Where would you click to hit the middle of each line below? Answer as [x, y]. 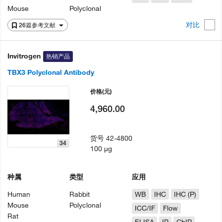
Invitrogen [24, 56]
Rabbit [80, 194]
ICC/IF [145, 208]
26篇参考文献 [38, 25]
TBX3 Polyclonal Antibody [51, 72]
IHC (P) [185, 194]
